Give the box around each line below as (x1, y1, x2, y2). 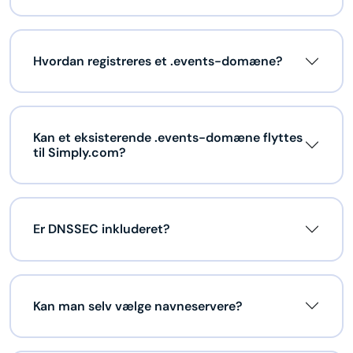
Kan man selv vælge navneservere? (33, 297, 243, 314)
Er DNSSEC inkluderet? (33, 221, 170, 238)
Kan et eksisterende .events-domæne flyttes (33, 129, 303, 147)
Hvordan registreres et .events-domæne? (33, 53, 283, 70)
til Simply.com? (33, 144, 126, 162)
